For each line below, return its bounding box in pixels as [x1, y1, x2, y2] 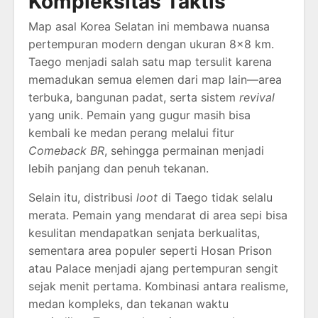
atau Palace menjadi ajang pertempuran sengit [28, 261, 278, 275]
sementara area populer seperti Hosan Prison [28, 243, 272, 258]
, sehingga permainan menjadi [104, 143, 264, 158]
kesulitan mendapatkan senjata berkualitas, [28, 225, 260, 240]
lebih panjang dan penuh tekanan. [28, 160, 209, 175]
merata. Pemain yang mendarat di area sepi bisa [28, 207, 287, 222]
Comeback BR [28, 143, 104, 158]
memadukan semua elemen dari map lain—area [28, 72, 282, 87]
